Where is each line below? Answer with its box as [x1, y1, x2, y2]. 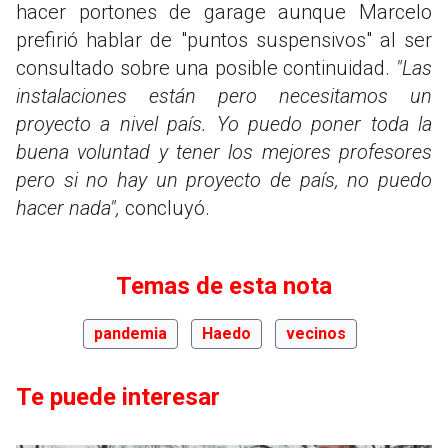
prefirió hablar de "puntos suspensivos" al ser [16, 27, 432, 52]
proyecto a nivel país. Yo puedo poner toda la [16, 111, 432, 136]
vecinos [286, 323, 346, 343]
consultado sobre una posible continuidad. [16, 55, 396, 80]
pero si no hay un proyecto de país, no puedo [16, 167, 432, 192]
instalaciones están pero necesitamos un [16, 83, 432, 108]
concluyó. [120, 195, 210, 220]
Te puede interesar [16, 382, 220, 411]
